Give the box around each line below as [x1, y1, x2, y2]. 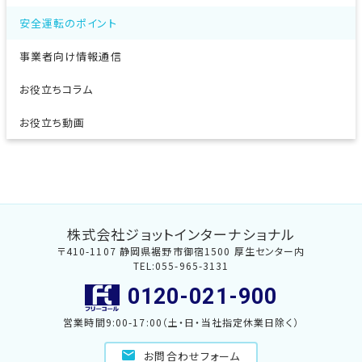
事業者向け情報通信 [19, 48, 122, 64]
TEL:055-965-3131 [133, 258, 229, 272]
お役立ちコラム [19, 81, 94, 97]
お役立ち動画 [19, 114, 86, 130]
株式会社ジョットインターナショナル [66, 223, 296, 244]
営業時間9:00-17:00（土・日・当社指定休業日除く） [63, 315, 299, 330]
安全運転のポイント [19, 15, 117, 31]
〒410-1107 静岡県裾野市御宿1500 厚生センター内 [57, 243, 305, 258]
